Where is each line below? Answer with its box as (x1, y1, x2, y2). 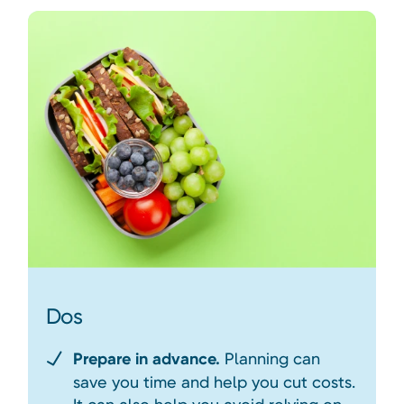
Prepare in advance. (72, 349, 220, 370)
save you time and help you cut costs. (72, 372, 355, 392)
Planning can (219, 349, 320, 369)
